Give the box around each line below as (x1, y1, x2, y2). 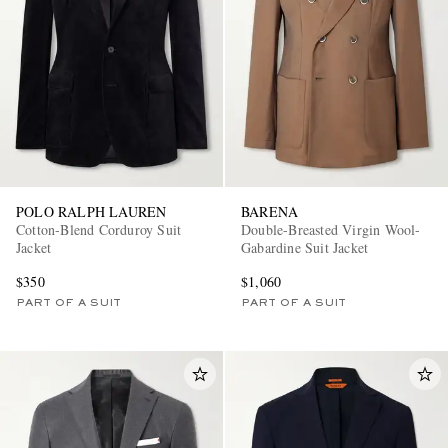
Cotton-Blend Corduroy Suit (16, 220, 182, 240)
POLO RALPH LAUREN (16, 202, 167, 222)
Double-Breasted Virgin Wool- (241, 220, 421, 240)
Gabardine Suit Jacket (241, 238, 369, 258)
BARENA (241, 202, 299, 222)
